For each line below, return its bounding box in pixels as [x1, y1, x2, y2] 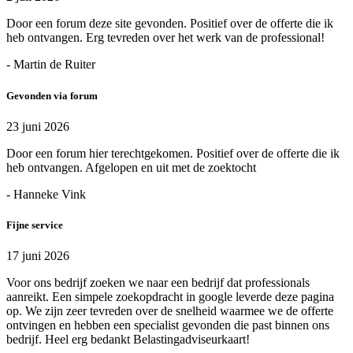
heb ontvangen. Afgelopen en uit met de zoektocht [6, 160, 256, 174]
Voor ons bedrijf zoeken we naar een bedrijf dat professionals [6, 276, 310, 290]
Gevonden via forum [6, 89, 98, 102]
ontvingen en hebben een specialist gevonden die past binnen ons [6, 318, 329, 333]
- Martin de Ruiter [6, 58, 95, 72]
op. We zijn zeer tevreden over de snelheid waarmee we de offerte [6, 304, 333, 318]
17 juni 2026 [6, 249, 69, 263]
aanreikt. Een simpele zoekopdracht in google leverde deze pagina [6, 290, 334, 304]
